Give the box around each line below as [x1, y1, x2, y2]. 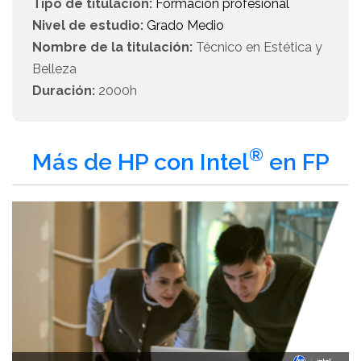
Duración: [32, 83, 95, 98]
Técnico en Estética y [193, 39, 322, 55]
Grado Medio [147, 18, 224, 33]
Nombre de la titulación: [32, 39, 193, 55]
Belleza [32, 61, 77, 77]
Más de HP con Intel [31, 148, 249, 176]
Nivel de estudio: [32, 18, 143, 33]
